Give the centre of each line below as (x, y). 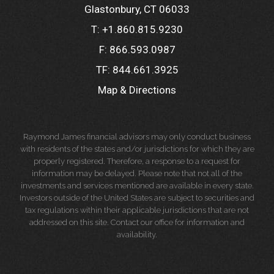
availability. (137, 235)
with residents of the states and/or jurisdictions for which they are (137, 149)
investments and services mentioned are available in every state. (137, 186)
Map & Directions (137, 90)
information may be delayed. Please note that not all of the (137, 173)
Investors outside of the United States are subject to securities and (137, 198)
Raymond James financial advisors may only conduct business (137, 137)
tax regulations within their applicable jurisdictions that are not (137, 210)
